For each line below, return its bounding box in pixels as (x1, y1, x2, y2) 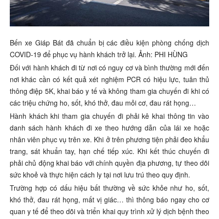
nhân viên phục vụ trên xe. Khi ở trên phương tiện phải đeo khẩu (10, 134, 209, 144)
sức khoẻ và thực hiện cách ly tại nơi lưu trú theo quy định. (10, 169, 190, 179)
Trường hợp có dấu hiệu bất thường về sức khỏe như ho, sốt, (10, 182, 209, 193)
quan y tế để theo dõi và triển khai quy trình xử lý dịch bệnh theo (10, 206, 209, 216)
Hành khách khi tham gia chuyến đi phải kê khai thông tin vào (10, 110, 209, 121)
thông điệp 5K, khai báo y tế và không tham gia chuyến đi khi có (10, 86, 209, 96)
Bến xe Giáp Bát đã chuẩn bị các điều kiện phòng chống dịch (10, 37, 209, 47)
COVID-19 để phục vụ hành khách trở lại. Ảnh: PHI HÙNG (10, 49, 188, 59)
